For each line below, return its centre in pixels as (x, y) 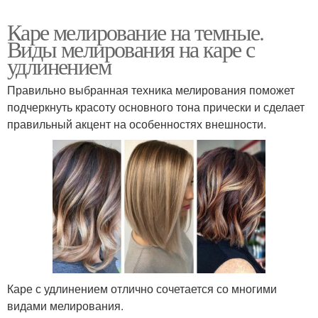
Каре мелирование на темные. (136, 31)
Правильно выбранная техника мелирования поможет (151, 89)
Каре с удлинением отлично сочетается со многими (142, 288)
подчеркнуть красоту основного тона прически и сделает (156, 106)
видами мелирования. (65, 305)
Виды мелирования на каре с (131, 48)
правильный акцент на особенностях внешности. (137, 124)
